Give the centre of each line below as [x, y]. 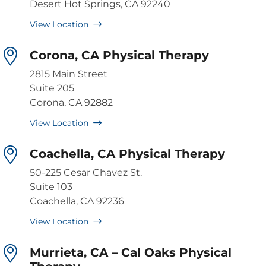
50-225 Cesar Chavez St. [86, 173]
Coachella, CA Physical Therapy [127, 154]
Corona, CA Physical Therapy [119, 56]
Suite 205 [52, 88]
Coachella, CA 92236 [77, 201]
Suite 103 [51, 187]
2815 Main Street [69, 74]
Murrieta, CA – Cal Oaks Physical [131, 253]
